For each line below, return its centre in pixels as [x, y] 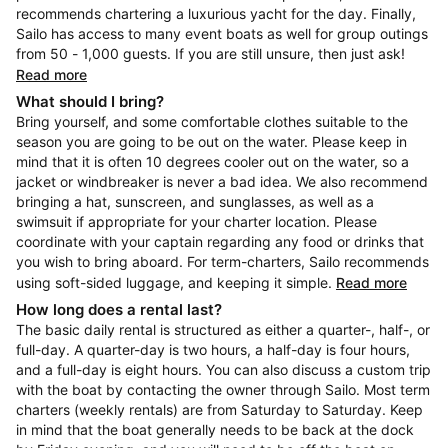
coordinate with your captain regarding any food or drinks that [220, 242]
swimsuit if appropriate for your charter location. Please [196, 222]
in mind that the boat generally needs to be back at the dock [215, 430]
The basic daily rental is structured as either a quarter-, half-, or [223, 330]
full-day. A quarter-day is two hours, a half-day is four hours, [213, 350]
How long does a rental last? [119, 310]
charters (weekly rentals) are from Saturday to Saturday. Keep [219, 410]
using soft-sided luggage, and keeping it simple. [176, 283]
